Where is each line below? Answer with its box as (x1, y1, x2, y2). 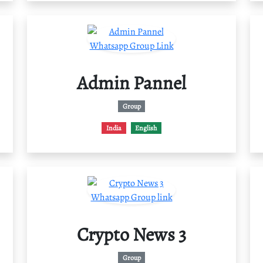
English (135, 123, 157, 133)
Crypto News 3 (77, 221, 186, 248)
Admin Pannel (77, 69, 186, 96)
